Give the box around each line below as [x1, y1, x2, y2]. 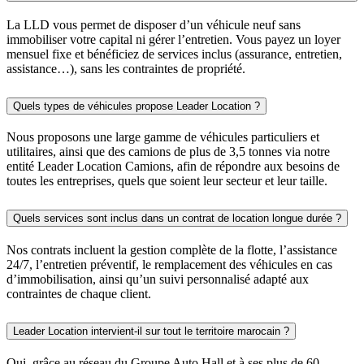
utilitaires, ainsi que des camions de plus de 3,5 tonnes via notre [6, 145, 330, 159]
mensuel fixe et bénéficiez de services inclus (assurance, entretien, [6, 46, 342, 61]
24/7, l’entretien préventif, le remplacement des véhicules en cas [6, 258, 332, 272]
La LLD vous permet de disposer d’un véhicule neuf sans [6, 17, 301, 32]
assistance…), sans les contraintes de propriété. [6, 61, 245, 76]
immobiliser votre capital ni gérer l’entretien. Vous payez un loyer [6, 32, 340, 46]
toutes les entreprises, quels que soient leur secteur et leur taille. [6, 174, 327, 188]
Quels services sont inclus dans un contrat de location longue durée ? [13, 212, 341, 225]
